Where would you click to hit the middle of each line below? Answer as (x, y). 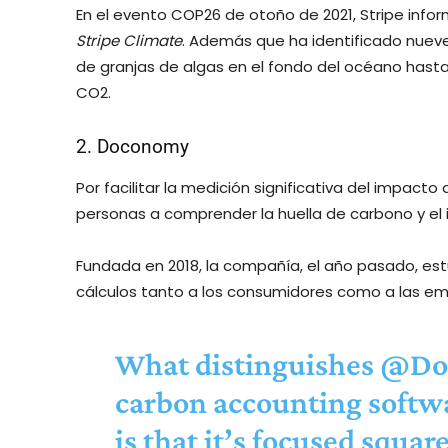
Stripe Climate (129, 40)
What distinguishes (247, 363)
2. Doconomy (132, 146)
